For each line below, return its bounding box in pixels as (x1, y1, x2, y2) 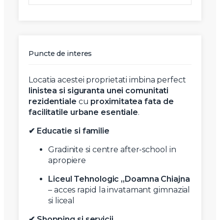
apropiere (48, 156, 86, 165)
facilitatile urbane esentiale (28, 108, 138, 117)
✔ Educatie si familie (28, 126, 110, 136)
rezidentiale (28, 97, 77, 107)
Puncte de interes (28, 49, 92, 58)
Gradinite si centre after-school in (48, 145, 176, 155)
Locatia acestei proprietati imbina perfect (28, 75, 186, 85)
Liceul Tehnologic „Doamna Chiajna (48, 174, 190, 184)
